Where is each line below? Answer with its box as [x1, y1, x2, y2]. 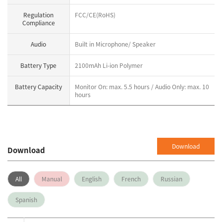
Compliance [22, 18, 55, 27]
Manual [42, 174, 62, 183]
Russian [161, 174, 182, 183]
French [121, 174, 141, 183]
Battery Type [20, 60, 56, 70]
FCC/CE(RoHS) [75, 10, 115, 19]
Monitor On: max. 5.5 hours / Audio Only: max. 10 [75, 82, 209, 91]
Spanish [15, 195, 37, 204]
